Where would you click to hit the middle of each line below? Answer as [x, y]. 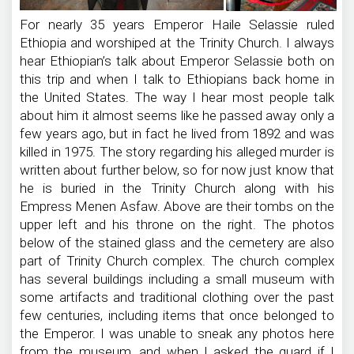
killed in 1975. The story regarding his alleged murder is [177, 151]
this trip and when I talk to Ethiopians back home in [177, 79]
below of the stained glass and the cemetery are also [177, 242]
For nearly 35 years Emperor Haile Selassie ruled [177, 24]
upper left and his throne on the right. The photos [177, 224]
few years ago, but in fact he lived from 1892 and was [177, 133]
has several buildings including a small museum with [177, 279]
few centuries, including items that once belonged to [177, 315]
